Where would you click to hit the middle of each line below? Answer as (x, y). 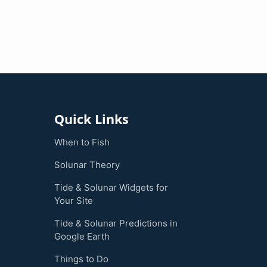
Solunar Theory (87, 164)
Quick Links (91, 119)
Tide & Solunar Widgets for (111, 187)
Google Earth (82, 236)
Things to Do (81, 259)
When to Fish (82, 142)
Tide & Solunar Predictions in (116, 223)
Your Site (74, 200)
